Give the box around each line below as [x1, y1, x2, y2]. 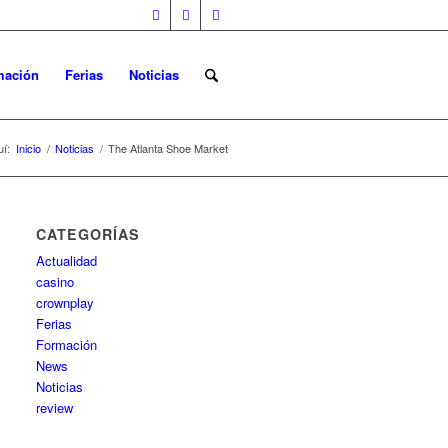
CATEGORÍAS [36, 224, 141, 244]
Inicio [16, 140, 41, 156]
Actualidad [36, 251, 98, 270]
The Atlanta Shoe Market [108, 140, 228, 156]
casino [36, 272, 75, 291]
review [36, 398, 74, 417]
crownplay [36, 293, 95, 312]
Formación [36, 335, 98, 354]
